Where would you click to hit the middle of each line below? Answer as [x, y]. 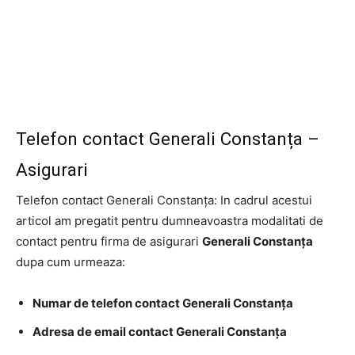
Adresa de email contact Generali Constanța [160, 331]
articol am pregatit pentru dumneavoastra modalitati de [170, 220]
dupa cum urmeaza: [71, 261]
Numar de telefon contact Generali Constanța [163, 303]
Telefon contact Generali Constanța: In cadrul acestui [164, 200]
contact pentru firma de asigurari [109, 241]
